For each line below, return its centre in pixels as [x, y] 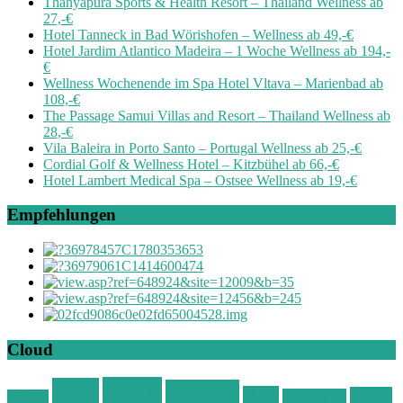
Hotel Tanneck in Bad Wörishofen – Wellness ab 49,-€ [198, 34]
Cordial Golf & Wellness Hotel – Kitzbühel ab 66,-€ [191, 164]
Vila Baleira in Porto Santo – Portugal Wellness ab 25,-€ [202, 148]
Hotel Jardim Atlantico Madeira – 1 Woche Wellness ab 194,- [217, 50]
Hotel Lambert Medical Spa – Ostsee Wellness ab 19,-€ [200, 180]
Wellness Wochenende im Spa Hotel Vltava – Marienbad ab [213, 83]
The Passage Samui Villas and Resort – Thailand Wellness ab [217, 115]
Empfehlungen [62, 215]
